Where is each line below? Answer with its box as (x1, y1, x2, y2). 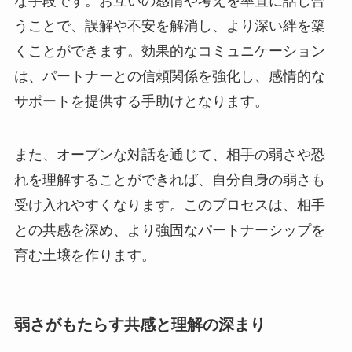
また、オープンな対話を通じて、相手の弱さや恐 (13, 146, 325, 163)
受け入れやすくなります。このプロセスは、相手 (13, 196, 325, 213)
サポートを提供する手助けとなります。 (13, 93, 269, 110)
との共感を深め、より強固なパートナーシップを (13, 222, 325, 238)
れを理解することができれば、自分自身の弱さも (13, 171, 325, 188)
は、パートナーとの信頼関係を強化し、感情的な (13, 68, 325, 85)
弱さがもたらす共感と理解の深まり (13, 315, 266, 333)
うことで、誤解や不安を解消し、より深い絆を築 (13, 18, 325, 35)
